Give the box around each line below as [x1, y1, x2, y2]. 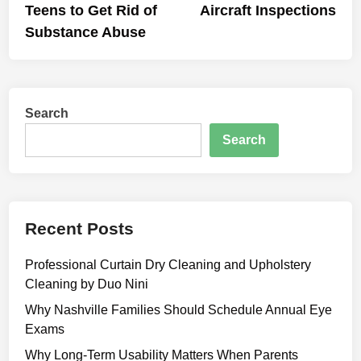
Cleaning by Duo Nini [25, 277, 149, 291]
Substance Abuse [25, 24, 147, 40]
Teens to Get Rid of [25, 2, 158, 19]
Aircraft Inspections [199, 2, 336, 19]
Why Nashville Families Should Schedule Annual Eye [25, 303, 333, 317]
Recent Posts [25, 219, 135, 238]
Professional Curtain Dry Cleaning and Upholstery [25, 258, 312, 272]
